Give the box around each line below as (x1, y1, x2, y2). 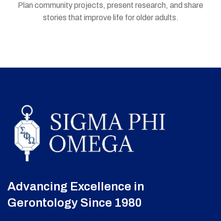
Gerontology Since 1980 (7, 196, 142, 209)
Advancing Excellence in (7, 180, 144, 193)
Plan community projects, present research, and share (18, 1, 203, 10)
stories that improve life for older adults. (42, 13, 179, 22)
